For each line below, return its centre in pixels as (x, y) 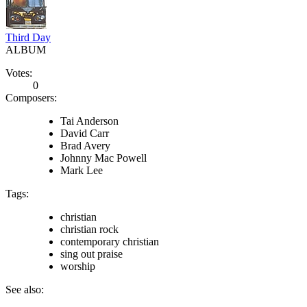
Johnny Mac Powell (103, 158)
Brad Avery (85, 145)
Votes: (19, 73)
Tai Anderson (89, 121)
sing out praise (91, 254)
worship (78, 266)
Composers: (31, 97)
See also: (25, 289)
